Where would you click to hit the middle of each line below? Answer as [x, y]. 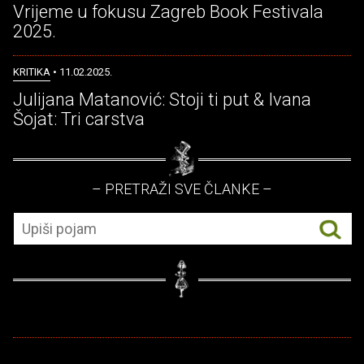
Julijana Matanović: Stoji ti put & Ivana [162, 100]
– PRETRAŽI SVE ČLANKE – [182, 189]
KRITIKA [32, 72]
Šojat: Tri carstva [79, 119]
